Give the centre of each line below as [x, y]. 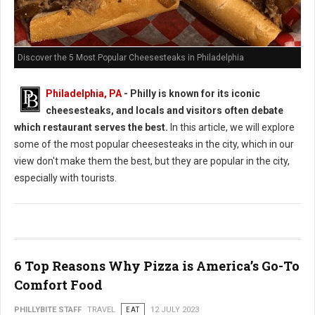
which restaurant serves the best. [91, 127]
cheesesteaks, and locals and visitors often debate [165, 110]
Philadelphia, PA [84, 93]
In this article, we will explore [231, 127]
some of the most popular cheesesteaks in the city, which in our [154, 144]
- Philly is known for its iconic [191, 93]
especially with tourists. [65, 178]
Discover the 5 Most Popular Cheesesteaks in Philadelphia [131, 57]
